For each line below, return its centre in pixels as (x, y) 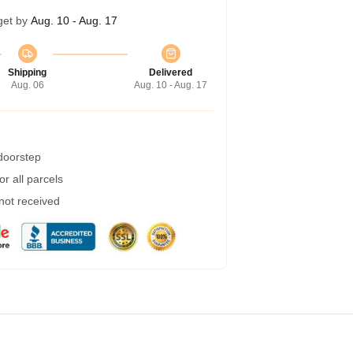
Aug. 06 (27, 85)
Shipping (27, 72)
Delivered (171, 72)
